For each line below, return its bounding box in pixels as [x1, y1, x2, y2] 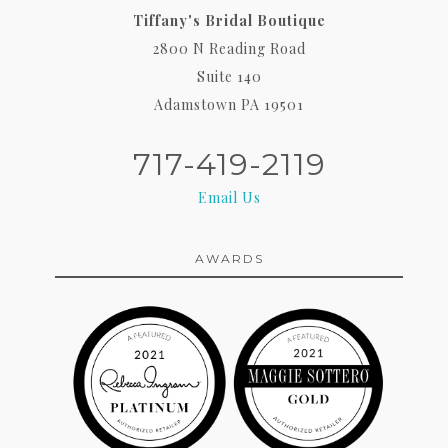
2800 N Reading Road [152, 38, 306, 58]
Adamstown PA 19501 [154, 94, 304, 114]
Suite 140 [196, 66, 262, 86]
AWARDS [194, 250, 264, 266]
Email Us [197, 187, 261, 207]
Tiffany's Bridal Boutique [132, 10, 326, 30]
